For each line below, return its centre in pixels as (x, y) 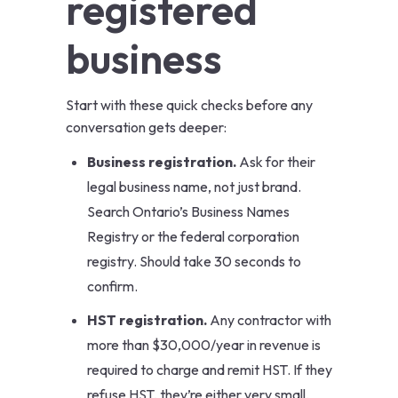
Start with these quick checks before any (189, 105)
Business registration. (162, 162)
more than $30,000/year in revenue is (204, 345)
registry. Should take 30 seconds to (194, 262)
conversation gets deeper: (146, 127)
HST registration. (147, 320)
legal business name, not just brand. (194, 187)
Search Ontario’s (139, 212)
